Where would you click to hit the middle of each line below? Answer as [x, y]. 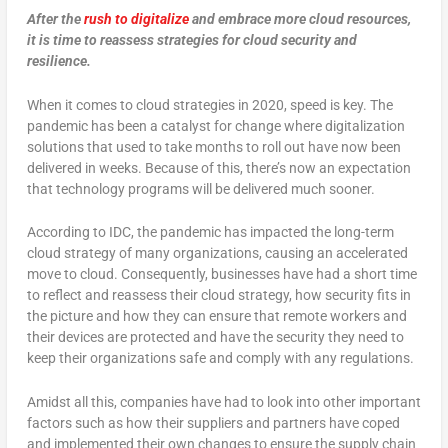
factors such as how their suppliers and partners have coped [213, 422]
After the [55, 19]
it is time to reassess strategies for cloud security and [191, 40]
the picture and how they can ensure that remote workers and [216, 316]
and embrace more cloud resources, [299, 19]
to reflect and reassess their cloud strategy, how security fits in [218, 295]
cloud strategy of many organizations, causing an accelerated [217, 253]
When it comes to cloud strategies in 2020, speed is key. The [209, 104]
